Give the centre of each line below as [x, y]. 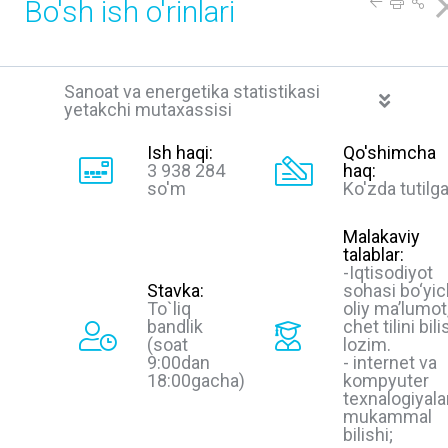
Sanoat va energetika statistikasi [192, 91]
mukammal [387, 416]
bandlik [175, 326]
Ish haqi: [180, 152]
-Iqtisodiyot [388, 272]
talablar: [373, 254]
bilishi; [368, 434]
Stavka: [175, 290]
